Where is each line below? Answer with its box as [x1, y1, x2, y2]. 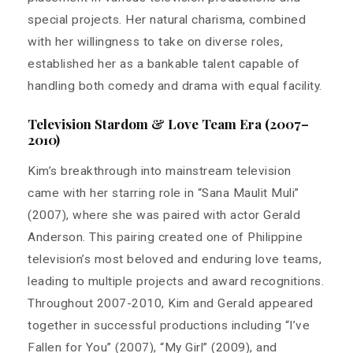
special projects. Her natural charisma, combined [28, 13, 306, 28]
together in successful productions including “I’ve [28, 318, 310, 333]
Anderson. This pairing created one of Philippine [28, 229, 303, 244]
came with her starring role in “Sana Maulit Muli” [28, 185, 299, 200]
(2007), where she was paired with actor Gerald [28, 207, 300, 222]
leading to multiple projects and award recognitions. [28, 273, 324, 288]
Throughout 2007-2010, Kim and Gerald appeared [28, 295, 314, 310]
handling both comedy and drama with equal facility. [28, 79, 322, 94]
